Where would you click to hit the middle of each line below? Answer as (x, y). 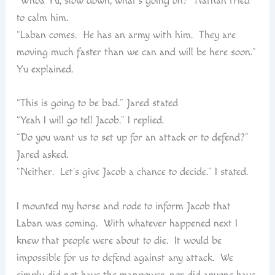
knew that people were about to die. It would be (119, 241)
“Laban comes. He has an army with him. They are (126, 35)
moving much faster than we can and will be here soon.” (136, 52)
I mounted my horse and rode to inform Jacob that (123, 207)
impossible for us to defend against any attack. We (125, 258)
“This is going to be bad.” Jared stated (97, 103)
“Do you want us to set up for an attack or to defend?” (132, 138)
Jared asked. (42, 155)
